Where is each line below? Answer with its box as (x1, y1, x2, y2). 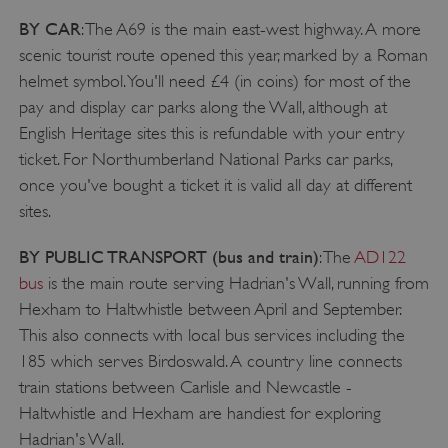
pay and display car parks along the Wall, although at (18, 97, 387, 118)
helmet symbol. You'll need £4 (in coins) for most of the (18, 71, 411, 92)
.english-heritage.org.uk (274, 389, 397, 404)
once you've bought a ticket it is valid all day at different (18, 175, 412, 196)
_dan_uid (105, 389, 153, 404)
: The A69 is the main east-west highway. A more (80, 19, 421, 40)
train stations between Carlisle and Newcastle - (18, 377, 352, 398)
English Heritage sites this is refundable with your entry (18, 123, 405, 144)
